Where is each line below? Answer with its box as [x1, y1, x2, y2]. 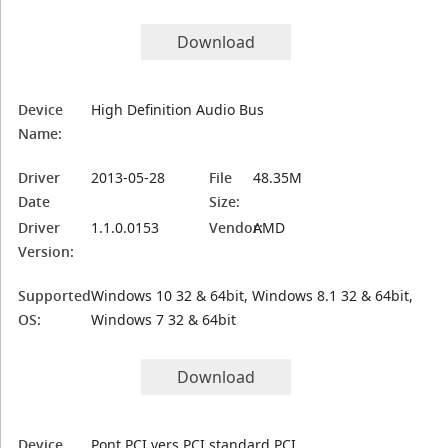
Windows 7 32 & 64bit [91, 310, 237, 329]
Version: [18, 242, 75, 261]
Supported [18, 286, 92, 305]
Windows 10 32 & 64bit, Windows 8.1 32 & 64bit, [91, 286, 414, 305]
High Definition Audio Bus [91, 100, 265, 119]
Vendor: [209, 218, 264, 237]
